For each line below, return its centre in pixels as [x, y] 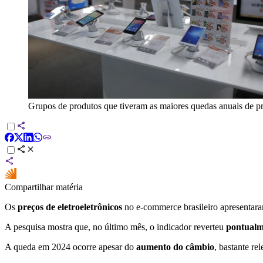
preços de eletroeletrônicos [70, 207]
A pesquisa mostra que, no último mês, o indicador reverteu [115, 227]
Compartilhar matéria [44, 187]
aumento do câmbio [175, 247]
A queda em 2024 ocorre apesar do [70, 247]
